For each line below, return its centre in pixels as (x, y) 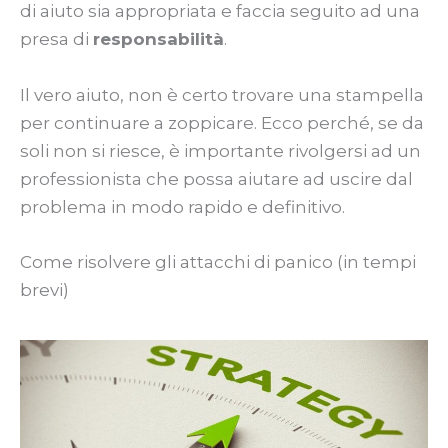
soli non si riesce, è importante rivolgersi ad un (220, 150)
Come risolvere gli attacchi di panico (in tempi (218, 261)
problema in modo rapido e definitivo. (182, 206)
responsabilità (158, 39)
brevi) (44, 289)
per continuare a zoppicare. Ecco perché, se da (222, 122)
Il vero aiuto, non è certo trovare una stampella (222, 94)
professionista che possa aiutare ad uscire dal (216, 178)
